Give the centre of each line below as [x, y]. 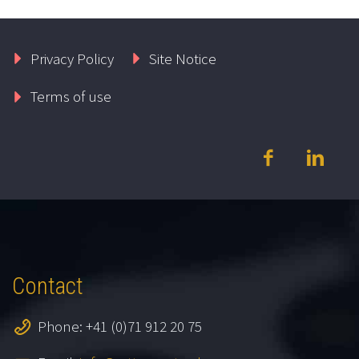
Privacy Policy [72, 58]
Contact [48, 286]
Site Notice [182, 58]
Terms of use [71, 97]
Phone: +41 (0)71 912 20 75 [120, 326]
